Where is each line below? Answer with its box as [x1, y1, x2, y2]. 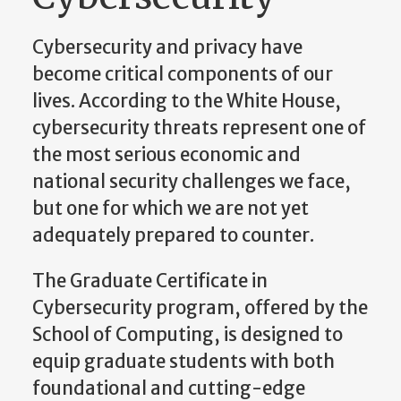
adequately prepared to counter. [32, 224, 314, 248]
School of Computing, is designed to [32, 322, 343, 346]
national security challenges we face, [32, 170, 351, 194]
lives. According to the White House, [32, 90, 341, 114]
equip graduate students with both [32, 349, 335, 373]
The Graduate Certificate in [32, 269, 268, 293]
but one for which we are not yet [32, 197, 309, 221]
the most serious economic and [32, 143, 301, 167]
